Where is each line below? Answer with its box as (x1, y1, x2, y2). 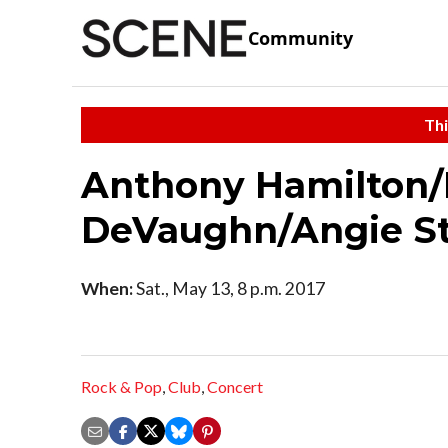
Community (248, 26, 353, 51)
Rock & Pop (81, 377, 162, 397)
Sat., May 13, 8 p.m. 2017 (133, 277, 325, 299)
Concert (207, 377, 263, 397)
